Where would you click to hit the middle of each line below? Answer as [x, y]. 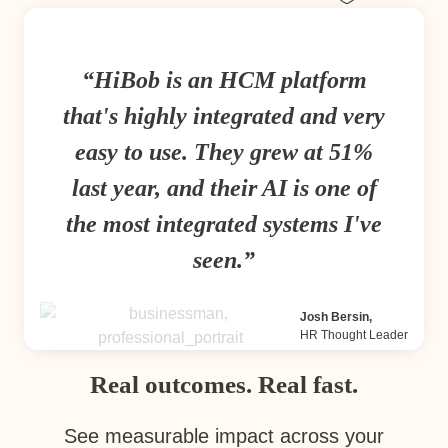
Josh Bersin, [336, 316]
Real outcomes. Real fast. [224, 385]
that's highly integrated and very [224, 115]
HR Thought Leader [354, 334]
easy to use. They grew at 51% [224, 151]
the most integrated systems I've [224, 223]
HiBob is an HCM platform [230, 79]
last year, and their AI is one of [224, 187]
